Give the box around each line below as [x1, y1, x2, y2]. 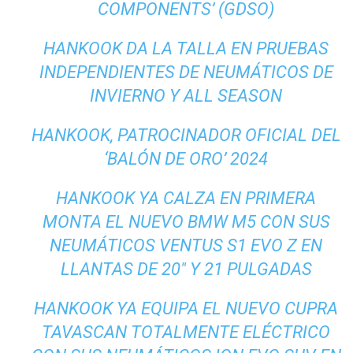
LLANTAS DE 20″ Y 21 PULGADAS [60, 259, 312, 280]
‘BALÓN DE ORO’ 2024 [104, 149, 269, 169]
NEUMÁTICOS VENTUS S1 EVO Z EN [50, 236, 323, 256]
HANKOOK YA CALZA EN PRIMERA [56, 188, 317, 209]
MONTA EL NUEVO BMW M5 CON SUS [42, 212, 330, 232]
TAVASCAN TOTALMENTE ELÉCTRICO [42, 322, 331, 343]
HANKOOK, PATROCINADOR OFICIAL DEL [31, 125, 341, 146]
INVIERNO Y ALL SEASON [90, 86, 283, 106]
